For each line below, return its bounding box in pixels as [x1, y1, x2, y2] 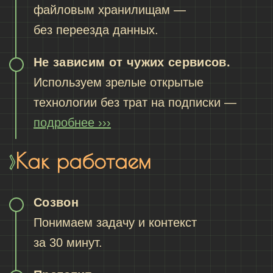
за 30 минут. [34, 236, 102, 250]
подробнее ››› [34, 116, 111, 130]
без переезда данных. [34, 23, 158, 37]
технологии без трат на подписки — [34, 96, 236, 110]
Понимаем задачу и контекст [34, 216, 197, 230]
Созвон [34, 196, 79, 210]
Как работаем [16, 147, 151, 173]
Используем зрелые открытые [34, 76, 204, 90]
